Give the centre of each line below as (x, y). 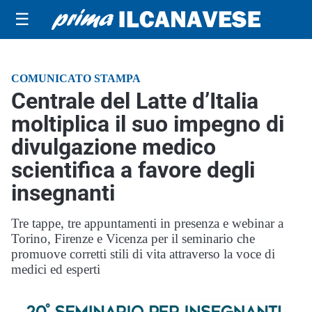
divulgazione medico (114, 147)
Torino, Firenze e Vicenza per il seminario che (133, 239)
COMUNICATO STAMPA (76, 78)
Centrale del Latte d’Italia (135, 101)
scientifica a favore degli (133, 170)
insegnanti (63, 193)
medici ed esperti (56, 269)
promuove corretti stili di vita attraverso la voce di (143, 254)
